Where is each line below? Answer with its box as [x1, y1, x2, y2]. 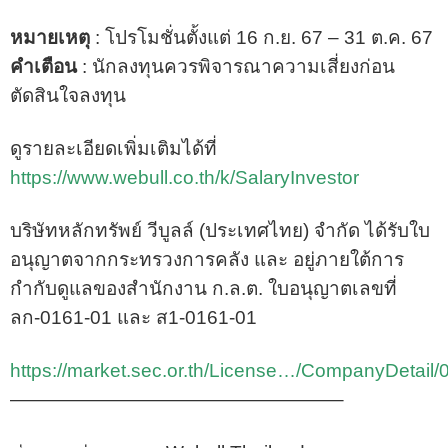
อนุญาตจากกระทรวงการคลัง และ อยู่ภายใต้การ [10, 248, 404, 270]
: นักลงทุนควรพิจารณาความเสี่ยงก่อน [77, 55, 395, 77]
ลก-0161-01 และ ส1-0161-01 [10, 306, 257, 328]
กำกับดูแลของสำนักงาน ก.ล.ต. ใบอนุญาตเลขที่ [10, 277, 397, 299]
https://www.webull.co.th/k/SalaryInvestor [10, 166, 359, 188]
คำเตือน [10, 55, 77, 77]
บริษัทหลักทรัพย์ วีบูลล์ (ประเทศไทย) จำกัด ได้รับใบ [10, 219, 430, 241]
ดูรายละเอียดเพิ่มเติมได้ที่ [10, 137, 217, 159]
